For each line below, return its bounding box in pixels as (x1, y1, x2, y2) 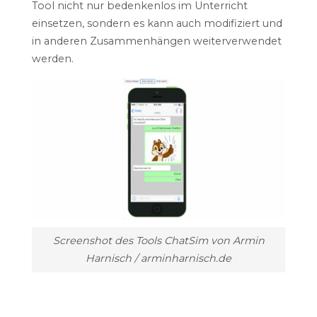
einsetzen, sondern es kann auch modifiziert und (31, 16, 282, 30)
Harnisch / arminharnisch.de (86, 252, 231, 265)
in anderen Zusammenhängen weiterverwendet (31, 34, 282, 47)
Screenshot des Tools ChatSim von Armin (52, 234, 265, 248)
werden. (31, 52, 74, 65)
